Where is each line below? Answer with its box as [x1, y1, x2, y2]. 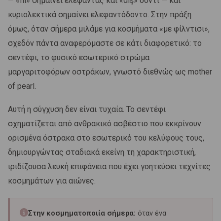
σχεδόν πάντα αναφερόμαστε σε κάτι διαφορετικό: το [8, 38, 202, 48]
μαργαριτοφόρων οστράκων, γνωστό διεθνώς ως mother [8, 67, 212, 76]
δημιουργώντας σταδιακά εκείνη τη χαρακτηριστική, [8, 147, 196, 157]
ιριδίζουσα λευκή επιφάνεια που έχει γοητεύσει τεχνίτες [8, 161, 211, 171]
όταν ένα [136, 209, 166, 218]
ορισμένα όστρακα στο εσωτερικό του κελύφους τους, [8, 133, 204, 143]
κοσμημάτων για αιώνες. [8, 176, 96, 185]
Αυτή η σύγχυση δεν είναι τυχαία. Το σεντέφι [8, 104, 166, 114]
